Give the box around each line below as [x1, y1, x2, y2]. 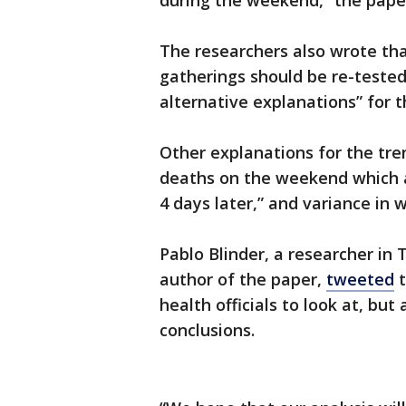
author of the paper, [159, 268, 326, 291]
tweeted [326, 268, 394, 291]
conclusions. [159, 319, 255, 342]
